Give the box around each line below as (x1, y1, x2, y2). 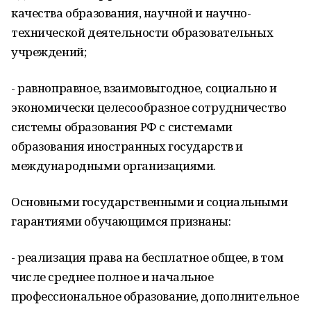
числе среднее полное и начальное (11, 269, 214, 285)
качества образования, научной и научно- (11, 5, 251, 21)
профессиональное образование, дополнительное (11, 288, 299, 304)
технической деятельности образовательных (11, 24, 274, 40)
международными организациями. (11, 158, 216, 174)
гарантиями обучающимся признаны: (11, 213, 231, 229)
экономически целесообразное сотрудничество (11, 99, 287, 115)
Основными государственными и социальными (11, 194, 288, 210)
